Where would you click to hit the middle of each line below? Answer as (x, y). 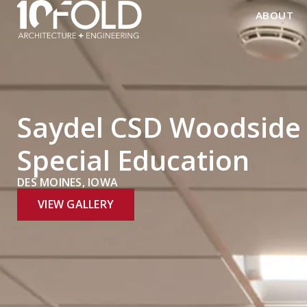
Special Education (133, 160)
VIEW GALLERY (76, 204)
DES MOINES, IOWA (67, 182)
